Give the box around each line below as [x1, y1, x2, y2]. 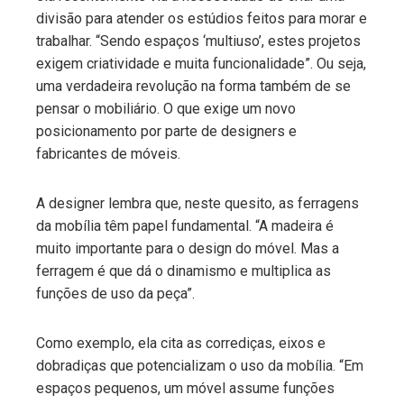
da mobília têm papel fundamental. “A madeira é [36, 217, 334, 234]
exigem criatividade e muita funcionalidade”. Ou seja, [36, 55, 366, 72]
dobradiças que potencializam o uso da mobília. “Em [36, 357, 363, 374]
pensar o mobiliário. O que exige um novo [36, 100, 296, 117]
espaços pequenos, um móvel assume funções [36, 380, 335, 397]
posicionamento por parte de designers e [36, 123, 297, 140]
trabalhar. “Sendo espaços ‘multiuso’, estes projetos [36, 32, 361, 50]
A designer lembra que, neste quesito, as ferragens [36, 195, 359, 212]
